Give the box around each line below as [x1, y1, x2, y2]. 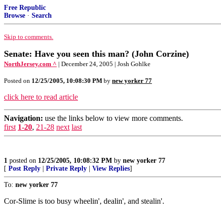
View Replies [92, 165, 130, 172]
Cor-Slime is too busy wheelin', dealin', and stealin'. [4, 197, 164, 205]
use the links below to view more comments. [43, 114, 183, 122]
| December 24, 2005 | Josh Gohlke [58, 60, 150, 68]
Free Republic [4, 4, 46, 11]
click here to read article [4, 93, 78, 101]
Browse [4, 12, 25, 19]
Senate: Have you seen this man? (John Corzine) [4, 49, 189, 59]
